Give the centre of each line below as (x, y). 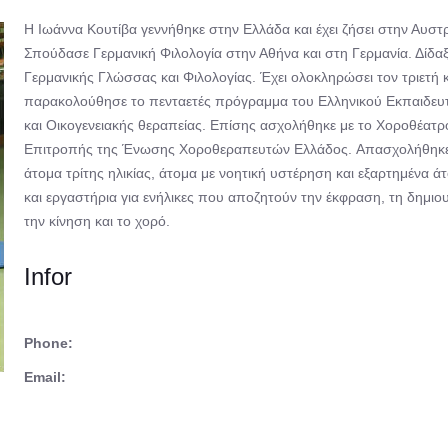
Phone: (48, 343)
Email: (45, 377)
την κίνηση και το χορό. (97, 221)
